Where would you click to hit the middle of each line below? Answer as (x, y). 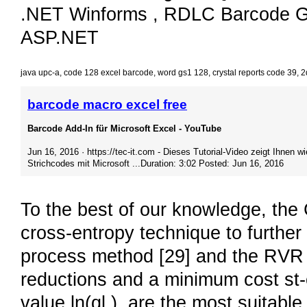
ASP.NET (60, 38)
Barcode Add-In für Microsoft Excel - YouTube (124, 129)
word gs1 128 (183, 73)
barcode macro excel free (107, 105)
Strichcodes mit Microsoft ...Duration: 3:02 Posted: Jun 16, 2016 (156, 164)
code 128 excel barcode (109, 73)
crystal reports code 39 (255, 73)
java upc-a (40, 73)
